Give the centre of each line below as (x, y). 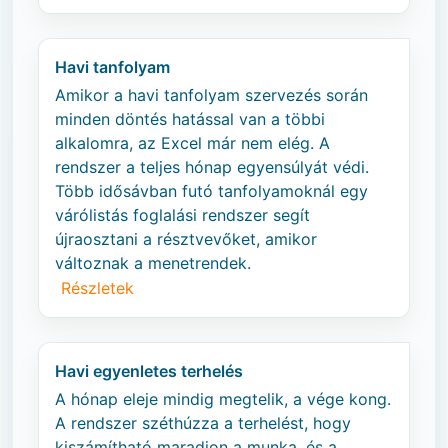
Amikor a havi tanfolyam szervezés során (211, 95)
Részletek (97, 288)
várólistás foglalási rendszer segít (182, 215)
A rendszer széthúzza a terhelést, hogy (203, 423)
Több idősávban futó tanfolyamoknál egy (211, 191)
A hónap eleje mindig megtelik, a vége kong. (223, 399)
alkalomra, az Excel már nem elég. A (192, 143)
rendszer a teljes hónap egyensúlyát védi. (212, 167)
